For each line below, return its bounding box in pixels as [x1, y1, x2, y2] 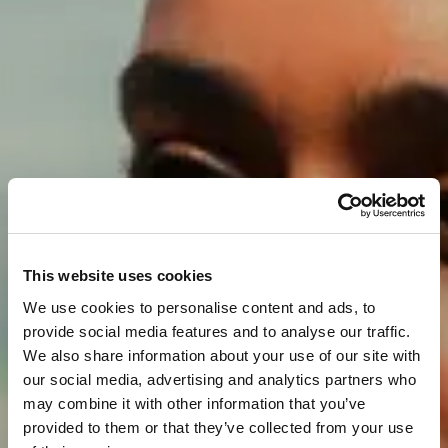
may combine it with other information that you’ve [23, 394, 366, 412]
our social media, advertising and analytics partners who [23, 370, 416, 388]
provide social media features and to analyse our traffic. [23, 322, 411, 340]
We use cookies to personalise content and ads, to [23, 298, 376, 316]
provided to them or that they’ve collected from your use [23, 418, 413, 436]
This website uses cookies [23, 267, 213, 284]
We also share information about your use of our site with [23, 346, 421, 364]
